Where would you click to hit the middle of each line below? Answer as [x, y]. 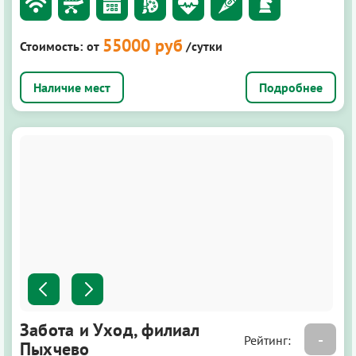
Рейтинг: [269, 340]
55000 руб [143, 46]
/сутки [204, 46]
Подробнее [291, 88]
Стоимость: [51, 46]
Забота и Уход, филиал [110, 329]
